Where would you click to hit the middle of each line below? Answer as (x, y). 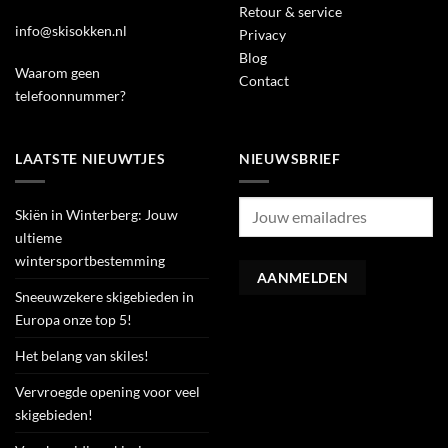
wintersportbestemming (90, 260)
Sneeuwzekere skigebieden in (104, 296)
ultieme (38, 237)
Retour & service (290, 12)
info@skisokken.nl (71, 30)
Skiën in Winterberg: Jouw (96, 214)
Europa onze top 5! (73, 319)
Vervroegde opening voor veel (107, 391)
